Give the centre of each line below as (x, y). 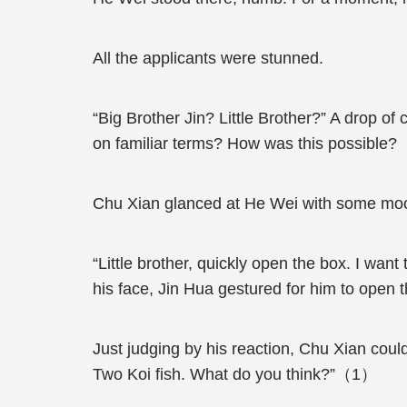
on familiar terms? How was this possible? (245, 144)
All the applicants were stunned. (208, 58)
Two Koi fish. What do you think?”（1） (235, 374)
